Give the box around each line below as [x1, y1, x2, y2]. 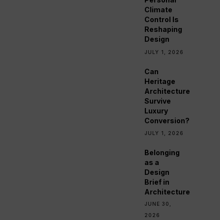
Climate [144, 5, 173, 14]
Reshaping [144, 25, 183, 33]
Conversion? [144, 116, 190, 125]
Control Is [144, 15, 179, 24]
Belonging [144, 148, 180, 157]
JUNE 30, [144, 201, 172, 207]
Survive [144, 96, 171, 105]
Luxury [144, 106, 168, 115]
